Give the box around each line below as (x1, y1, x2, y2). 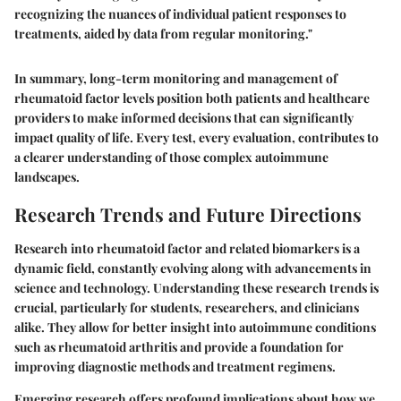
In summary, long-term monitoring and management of (14, 70, 337, 88)
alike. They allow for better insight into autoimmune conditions (14, 318, 376, 336)
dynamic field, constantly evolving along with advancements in (14, 259, 371, 277)
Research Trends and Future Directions (14, 201, 362, 227)
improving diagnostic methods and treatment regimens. (14, 357, 336, 375)
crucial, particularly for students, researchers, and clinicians (14, 298, 359, 316)
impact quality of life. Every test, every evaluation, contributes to (14, 129, 379, 147)
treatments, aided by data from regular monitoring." (14, 25, 312, 43)
